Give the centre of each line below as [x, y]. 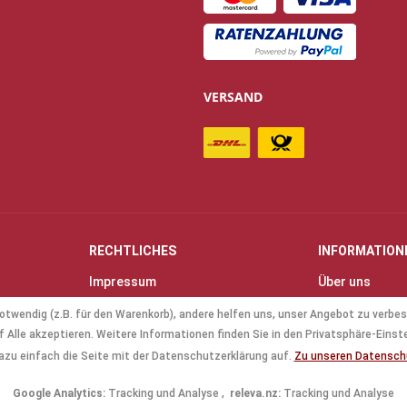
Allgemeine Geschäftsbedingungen [193, 302]
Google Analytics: [59, 393]
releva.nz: [255, 393]
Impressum [123, 281]
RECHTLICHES [133, 250]
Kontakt [342, 302]
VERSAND [233, 96]
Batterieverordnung [149, 365]
